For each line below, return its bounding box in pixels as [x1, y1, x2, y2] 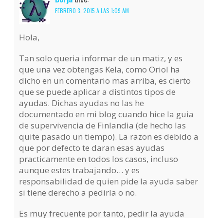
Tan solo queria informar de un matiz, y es [19, 53, 183, 64]
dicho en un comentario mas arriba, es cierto [19, 75, 191, 87]
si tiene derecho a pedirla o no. [19, 187, 137, 199]
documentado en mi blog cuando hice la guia [19, 109, 194, 120]
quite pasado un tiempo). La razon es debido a [19, 131, 199, 143]
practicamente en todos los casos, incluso [19, 153, 179, 165]
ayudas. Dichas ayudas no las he [19, 97, 145, 109]
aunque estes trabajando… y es [19, 164, 140, 176]
